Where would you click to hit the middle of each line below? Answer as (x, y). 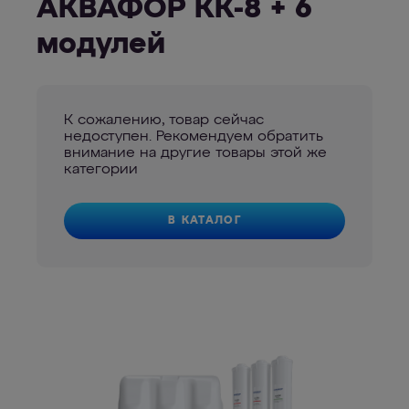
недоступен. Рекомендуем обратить (194, 137)
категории (101, 170)
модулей (101, 45)
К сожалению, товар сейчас (164, 121)
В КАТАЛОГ (204, 220)
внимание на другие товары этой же (195, 153)
